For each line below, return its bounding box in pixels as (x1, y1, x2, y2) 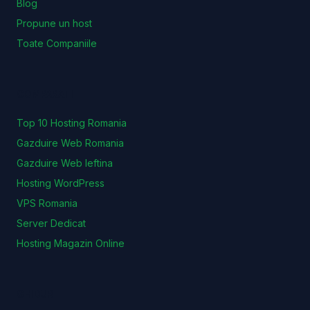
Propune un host (17, 17, 92, 29)
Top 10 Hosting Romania (17, 117, 127, 129)
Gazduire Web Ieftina (17, 157, 113, 169)
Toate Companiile (17, 37, 97, 49)
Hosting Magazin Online (17, 237, 125, 249)
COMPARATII (17, 88, 76, 100)
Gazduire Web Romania (17, 137, 124, 149)
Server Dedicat (17, 217, 86, 229)
